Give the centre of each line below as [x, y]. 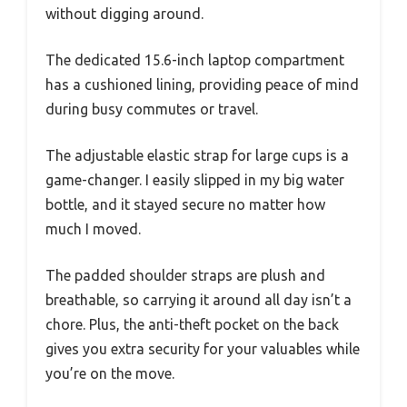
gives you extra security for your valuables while [203, 348]
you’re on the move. [110, 373]
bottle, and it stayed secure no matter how [185, 204]
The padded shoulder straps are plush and [185, 275]
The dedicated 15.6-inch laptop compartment [195, 60]
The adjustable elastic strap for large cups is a [197, 155]
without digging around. [124, 13]
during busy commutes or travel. [152, 109]
